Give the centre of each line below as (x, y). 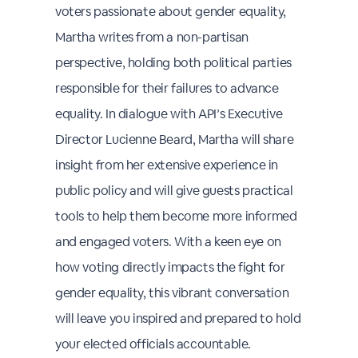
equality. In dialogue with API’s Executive (169, 114)
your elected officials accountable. (153, 344)
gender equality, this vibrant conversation (172, 293)
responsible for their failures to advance (167, 88)
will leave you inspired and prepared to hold (178, 318)
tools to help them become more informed (176, 216)
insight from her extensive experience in (167, 165)
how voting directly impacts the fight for (170, 267)
